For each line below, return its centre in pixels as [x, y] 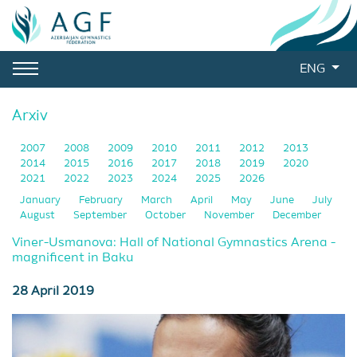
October [167, 216]
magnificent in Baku [73, 258]
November [230, 216]
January [41, 200]
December [297, 216]
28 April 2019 [53, 292]
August [39, 216]
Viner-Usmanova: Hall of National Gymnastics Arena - [174, 243]
